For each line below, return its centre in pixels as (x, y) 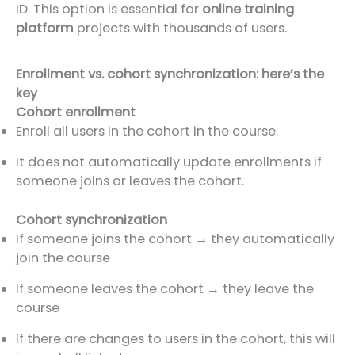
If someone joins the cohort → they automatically (175, 239)
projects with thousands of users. (180, 28)
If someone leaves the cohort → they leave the (165, 288)
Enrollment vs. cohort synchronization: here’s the (170, 74)
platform (45, 28)
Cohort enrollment (76, 113)
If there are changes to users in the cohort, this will (176, 338)
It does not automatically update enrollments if (169, 162)
